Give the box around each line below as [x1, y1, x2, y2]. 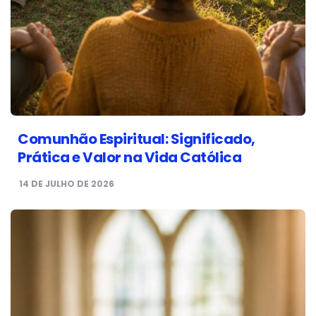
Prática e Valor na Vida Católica [18, 147, 241, 168]
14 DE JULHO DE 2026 [19, 178, 114, 190]
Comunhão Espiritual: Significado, [18, 129, 255, 150]
